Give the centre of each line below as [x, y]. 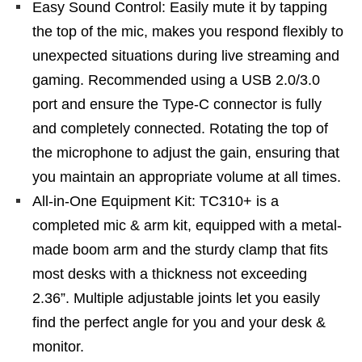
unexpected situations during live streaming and [186, 56]
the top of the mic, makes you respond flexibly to [188, 32]
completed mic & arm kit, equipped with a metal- [187, 225]
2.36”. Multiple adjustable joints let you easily [176, 298]
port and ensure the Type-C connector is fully [177, 104]
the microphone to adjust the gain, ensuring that [186, 153]
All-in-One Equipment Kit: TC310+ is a [156, 201]
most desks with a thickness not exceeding [170, 274]
